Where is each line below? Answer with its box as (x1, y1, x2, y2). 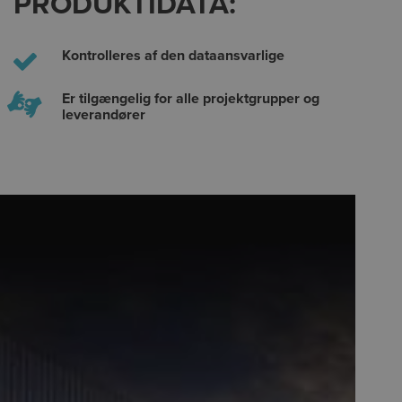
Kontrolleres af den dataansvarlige (61, 47, 284, 66)
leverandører (61, 106, 145, 125)
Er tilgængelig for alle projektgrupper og (61, 90, 319, 109)
